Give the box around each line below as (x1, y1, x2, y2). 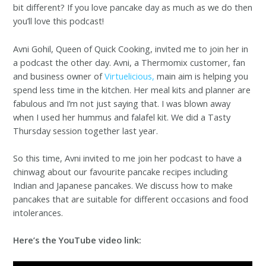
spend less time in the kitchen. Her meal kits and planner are (13, 83, 251, 96)
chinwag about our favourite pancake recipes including (13, 166, 229, 178)
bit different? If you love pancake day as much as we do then (13, 1, 253, 14)
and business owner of (13, 69, 105, 82)
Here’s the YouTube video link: (13, 234, 142, 246)
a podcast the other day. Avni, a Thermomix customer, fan (13, 56, 246, 68)
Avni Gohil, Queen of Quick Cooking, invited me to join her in (13, 42, 249, 55)
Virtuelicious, (104, 69, 155, 82)
